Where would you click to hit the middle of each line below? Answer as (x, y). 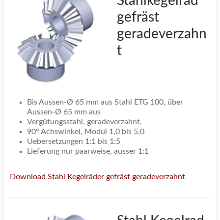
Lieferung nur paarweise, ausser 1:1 (88, 151)
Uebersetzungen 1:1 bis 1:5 (73, 142)
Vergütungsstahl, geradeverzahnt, (84, 122)
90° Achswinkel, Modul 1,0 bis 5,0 (85, 132)
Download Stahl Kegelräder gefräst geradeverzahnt (97, 177)
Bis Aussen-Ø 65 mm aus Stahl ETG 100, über (105, 102)
